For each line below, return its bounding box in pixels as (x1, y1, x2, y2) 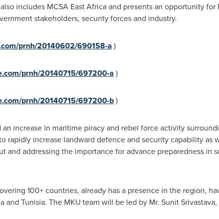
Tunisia (21, 197, 45, 208)
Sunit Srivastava (161, 197, 215, 208)
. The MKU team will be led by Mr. (44, 197, 161, 208)
